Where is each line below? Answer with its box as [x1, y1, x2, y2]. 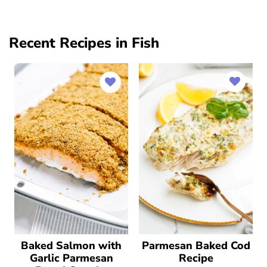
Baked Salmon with [21, 238, 122, 253]
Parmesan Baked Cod [141, 238, 250, 253]
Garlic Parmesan [29, 250, 113, 265]
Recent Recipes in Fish [9, 33, 159, 52]
